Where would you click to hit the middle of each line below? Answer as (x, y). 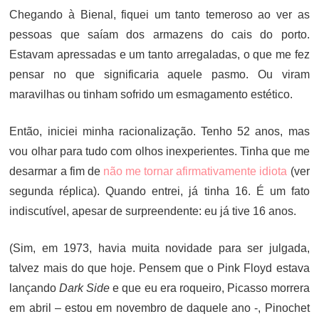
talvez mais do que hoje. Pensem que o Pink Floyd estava (159, 268)
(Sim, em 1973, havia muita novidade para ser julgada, (159, 248)
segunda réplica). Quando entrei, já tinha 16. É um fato (159, 191)
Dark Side (85, 288)
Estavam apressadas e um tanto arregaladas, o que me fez (159, 54)
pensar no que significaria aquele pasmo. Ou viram (159, 74)
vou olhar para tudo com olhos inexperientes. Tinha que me (159, 151)
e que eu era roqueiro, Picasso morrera (210, 288)
